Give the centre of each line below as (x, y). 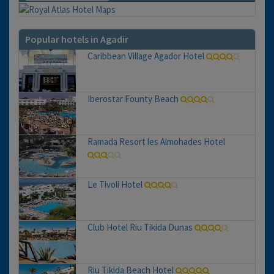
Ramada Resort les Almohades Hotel (156, 142)
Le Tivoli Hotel (115, 185)
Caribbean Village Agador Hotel (146, 56)
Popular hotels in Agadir (77, 39)
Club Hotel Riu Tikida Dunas (140, 228)
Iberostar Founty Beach (133, 99)
